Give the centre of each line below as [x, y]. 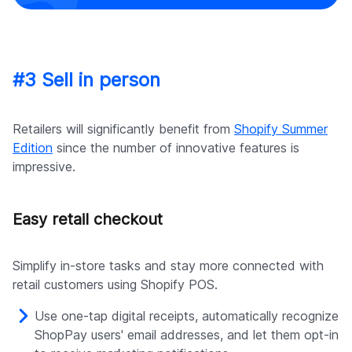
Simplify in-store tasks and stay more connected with [168, 266]
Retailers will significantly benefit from [123, 129]
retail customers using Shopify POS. [115, 285]
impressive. [44, 167]
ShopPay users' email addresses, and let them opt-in [187, 335]
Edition [33, 148]
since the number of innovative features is [176, 148]
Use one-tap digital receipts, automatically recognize [187, 316]
